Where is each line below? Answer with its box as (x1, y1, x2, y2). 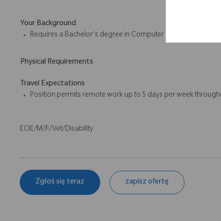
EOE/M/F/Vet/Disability (20, 126, 93, 134)
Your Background (20, 20, 76, 29)
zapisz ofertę (125, 178, 169, 186)
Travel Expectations (20, 80, 85, 89)
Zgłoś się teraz (36, 178, 84, 186)
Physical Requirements (20, 59, 93, 67)
